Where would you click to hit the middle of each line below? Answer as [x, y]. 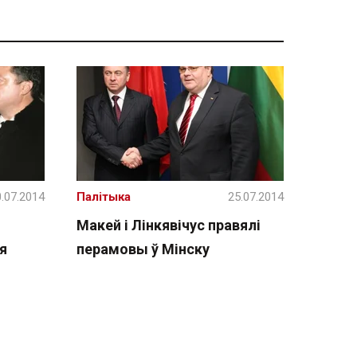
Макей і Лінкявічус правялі [169, 225]
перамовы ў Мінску [143, 249]
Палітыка [104, 197]
